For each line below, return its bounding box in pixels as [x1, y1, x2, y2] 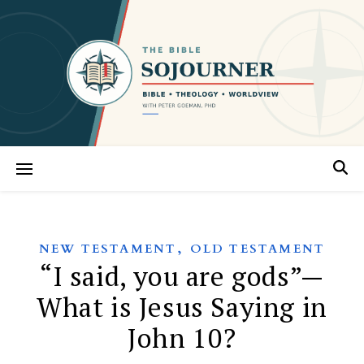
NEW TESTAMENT [38, 240, 177, 257]
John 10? [128, 320, 236, 355]
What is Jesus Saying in [37, 289, 327, 324]
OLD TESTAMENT [189, 240, 326, 257]
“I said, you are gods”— [40, 258, 324, 293]
